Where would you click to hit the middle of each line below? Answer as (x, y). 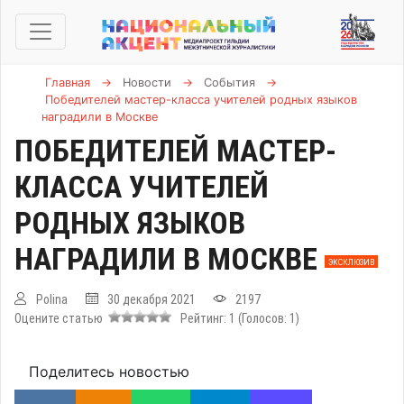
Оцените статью (61, 318)
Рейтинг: (202, 318)
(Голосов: (264, 318)
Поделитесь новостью (109, 372)
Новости (147, 83)
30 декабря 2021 (151, 299)
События (230, 83)
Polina (52, 299)
